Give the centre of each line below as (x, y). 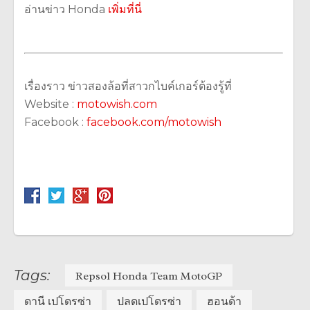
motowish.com (118, 104)
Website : (51, 104)
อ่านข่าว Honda (66, 9)
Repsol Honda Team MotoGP (149, 276)
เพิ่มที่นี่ (125, 9)
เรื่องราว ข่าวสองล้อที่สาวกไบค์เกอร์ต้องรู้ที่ (128, 86)
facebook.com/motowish (154, 122)
